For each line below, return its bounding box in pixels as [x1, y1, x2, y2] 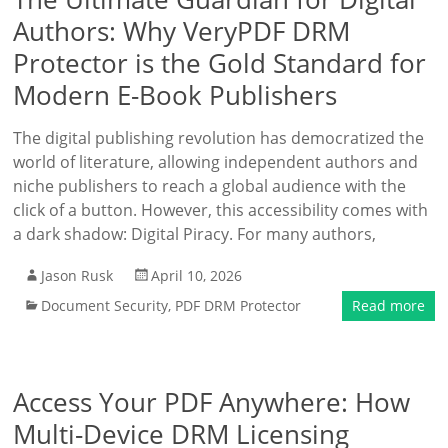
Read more [351, 296, 425, 315]
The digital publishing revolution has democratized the [13, 127, 425, 149]
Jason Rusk [41, 266, 114, 285]
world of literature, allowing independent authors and [13, 151, 419, 173]
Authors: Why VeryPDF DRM [13, 13, 351, 49]
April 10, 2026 [151, 266, 243, 285]
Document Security [41, 296, 169, 315]
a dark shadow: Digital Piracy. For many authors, [13, 223, 377, 245]
